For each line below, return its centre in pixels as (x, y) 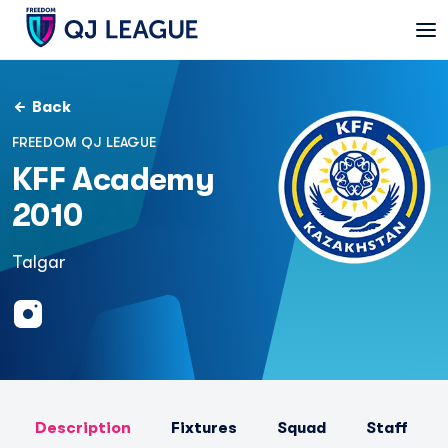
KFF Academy (113, 179)
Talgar (39, 262)
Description (83, 428)
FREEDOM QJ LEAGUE (84, 142)
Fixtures (204, 428)
